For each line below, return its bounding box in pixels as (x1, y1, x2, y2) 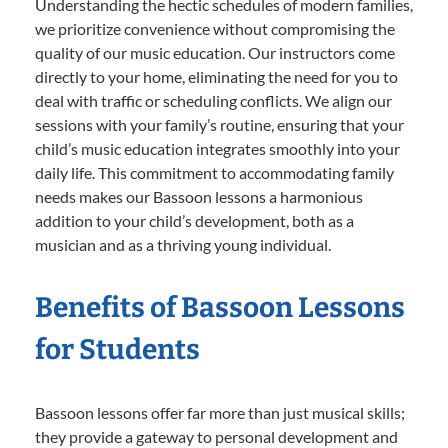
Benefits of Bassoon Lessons (35, 290, 405, 324)
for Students (35, 332, 200, 366)
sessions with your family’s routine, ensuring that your (35, 114, 404, 134)
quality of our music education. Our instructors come (35, 42, 395, 62)
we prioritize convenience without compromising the (35, 18, 395, 38)
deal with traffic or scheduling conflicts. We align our (35, 90, 392, 110)
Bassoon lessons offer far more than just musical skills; (35, 402, 405, 422)
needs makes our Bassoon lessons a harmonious (35, 186, 363, 206)
